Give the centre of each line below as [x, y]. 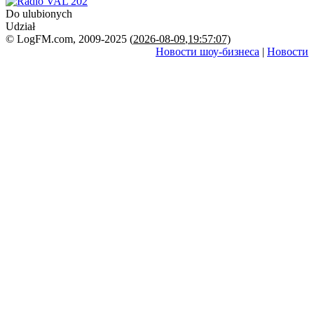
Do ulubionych [39, 13]
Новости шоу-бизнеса [207, 51]
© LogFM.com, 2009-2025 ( [69, 39]
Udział [20, 26]
